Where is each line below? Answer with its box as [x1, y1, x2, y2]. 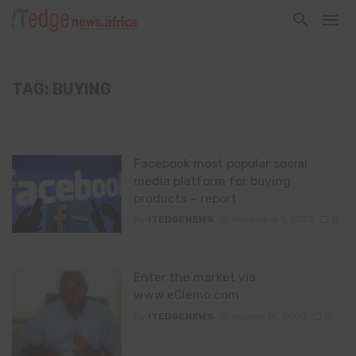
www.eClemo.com [133, 287, 239, 303]
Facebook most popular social [133, 156, 308, 171]
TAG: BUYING [12, 80, 111, 99]
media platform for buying [133, 173, 291, 188]
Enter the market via [133, 269, 256, 285]
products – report [133, 191, 237, 206]
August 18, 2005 [231, 310, 307, 322]
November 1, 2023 [231, 214, 314, 226]
